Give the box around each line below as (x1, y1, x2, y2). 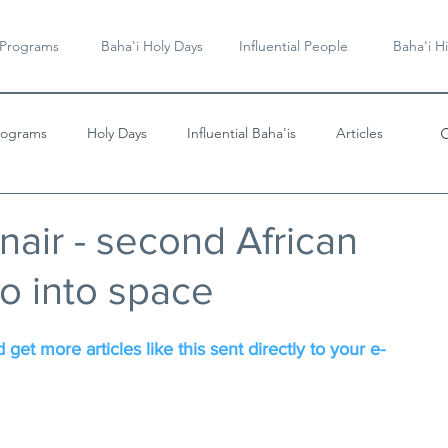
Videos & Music (30, 203, 126, 222)
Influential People (239, 37, 348, 55)
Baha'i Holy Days (100, 37, 203, 55)
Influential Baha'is (187, 123, 296, 142)
